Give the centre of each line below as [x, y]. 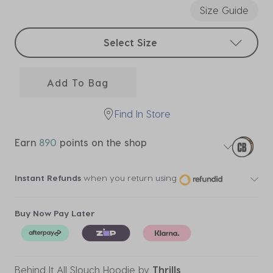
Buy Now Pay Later [55, 213]
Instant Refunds [48, 178]
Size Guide [224, 10]
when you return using [129, 178]
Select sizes [41, 34]
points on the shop [102, 142]
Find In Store [143, 114]
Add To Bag [78, 82]
